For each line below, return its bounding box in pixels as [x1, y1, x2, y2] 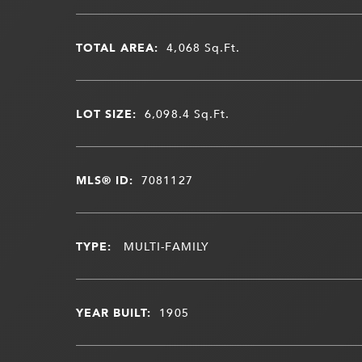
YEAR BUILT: [75, 302, 152, 322]
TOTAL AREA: [75, 37, 159, 57]
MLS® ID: [75, 170, 134, 189]
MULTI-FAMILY [119, 236, 209, 255]
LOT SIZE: [75, 103, 137, 123]
